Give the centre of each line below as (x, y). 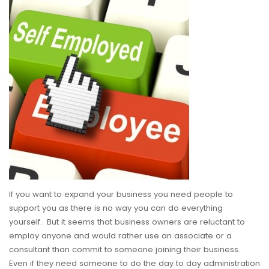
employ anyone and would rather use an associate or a (120, 236)
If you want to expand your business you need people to (121, 194)
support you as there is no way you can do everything (116, 208)
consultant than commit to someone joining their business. (126, 249)
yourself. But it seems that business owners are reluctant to (127, 222)
